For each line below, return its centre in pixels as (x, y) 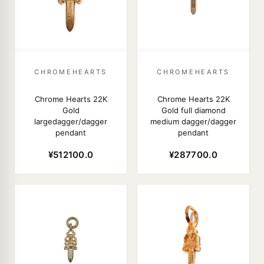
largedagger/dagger (71, 121)
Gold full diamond (193, 110)
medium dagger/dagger (193, 121)
